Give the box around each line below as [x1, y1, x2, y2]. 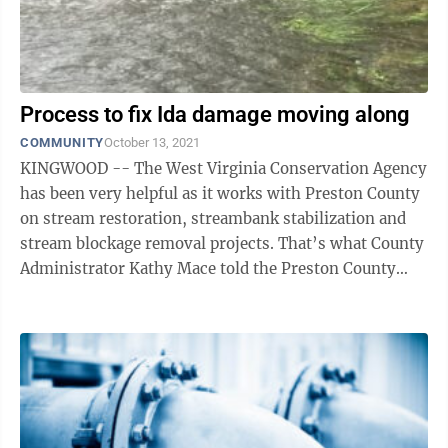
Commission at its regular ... [20, 284, 228, 303]
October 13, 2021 [103, 135, 200, 150]
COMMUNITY [20, 135, 104, 150]
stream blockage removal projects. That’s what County [20, 234, 278, 253]
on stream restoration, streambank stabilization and [20, 209, 406, 228]
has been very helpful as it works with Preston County [20, 184, 420, 203]
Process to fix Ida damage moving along [20, 102, 410, 127]
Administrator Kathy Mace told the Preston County [20, 259, 396, 278]
